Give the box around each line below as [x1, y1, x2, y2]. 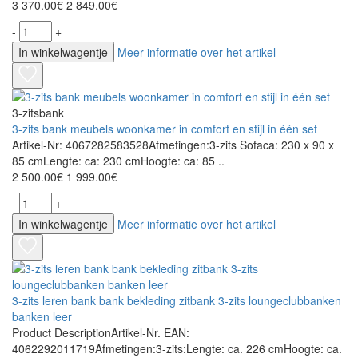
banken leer [12, 308, 72, 325]
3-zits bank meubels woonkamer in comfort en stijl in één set [12, 121, 317, 137]
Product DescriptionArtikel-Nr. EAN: [12, 324, 189, 341]
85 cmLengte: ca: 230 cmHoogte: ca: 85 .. [12, 153, 225, 169]
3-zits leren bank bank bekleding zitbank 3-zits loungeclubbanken [12, 292, 341, 309]
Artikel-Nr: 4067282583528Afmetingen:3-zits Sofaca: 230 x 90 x [12, 137, 334, 153]
